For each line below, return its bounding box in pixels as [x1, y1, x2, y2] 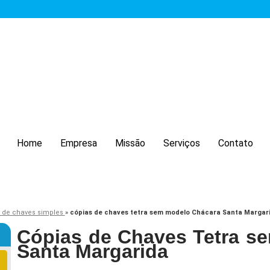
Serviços [163, 137, 200, 149]
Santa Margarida [17, 240, 169, 263]
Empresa [60, 137, 97, 149]
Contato [218, 137, 253, 149]
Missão [115, 137, 145, 149]
